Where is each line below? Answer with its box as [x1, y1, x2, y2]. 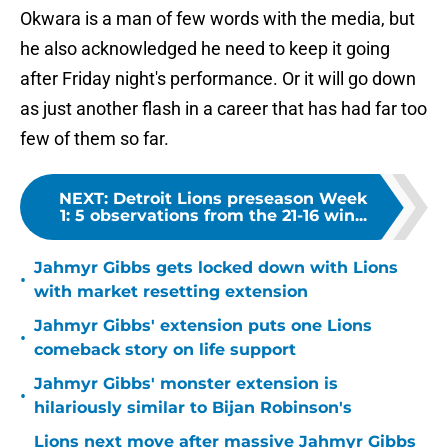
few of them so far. [20, 128, 169, 150]
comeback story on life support [34, 340, 296, 360]
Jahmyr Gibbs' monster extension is [34, 374, 338, 394]
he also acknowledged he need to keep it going [20, 38, 390, 60]
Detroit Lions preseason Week [113, 189, 367, 209]
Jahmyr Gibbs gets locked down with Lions [34, 258, 398, 278]
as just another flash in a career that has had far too [20, 98, 427, 120]
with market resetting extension [34, 282, 308, 302]
